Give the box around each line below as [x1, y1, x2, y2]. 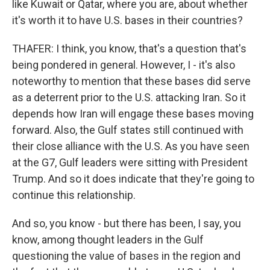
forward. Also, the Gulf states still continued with [12, 124, 243, 136]
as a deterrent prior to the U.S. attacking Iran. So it [12, 91, 246, 104]
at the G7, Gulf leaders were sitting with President [12, 156, 248, 169]
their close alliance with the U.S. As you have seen [12, 140, 250, 152]
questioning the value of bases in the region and [12, 250, 240, 262]
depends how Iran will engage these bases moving [12, 107, 254, 120]
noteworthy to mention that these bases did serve [12, 75, 251, 87]
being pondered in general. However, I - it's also [12, 58, 235, 71]
